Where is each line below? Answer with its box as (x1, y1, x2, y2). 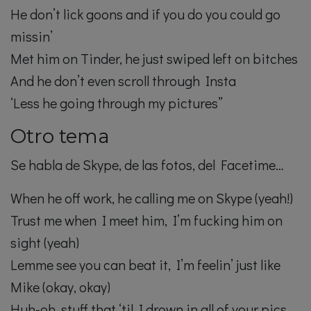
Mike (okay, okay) (10, 278, 110, 296)
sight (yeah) (10, 233, 79, 252)
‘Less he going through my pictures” (10, 94, 223, 112)
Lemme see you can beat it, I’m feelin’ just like (10, 255, 280, 274)
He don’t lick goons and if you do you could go (10, 5, 280, 24)
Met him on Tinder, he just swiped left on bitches (10, 49, 298, 68)
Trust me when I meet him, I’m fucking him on (10, 211, 283, 230)
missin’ (10, 27, 53, 46)
